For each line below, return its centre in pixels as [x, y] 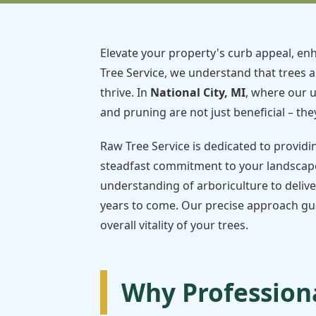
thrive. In [125, 93]
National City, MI [198, 93]
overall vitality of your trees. [174, 225]
